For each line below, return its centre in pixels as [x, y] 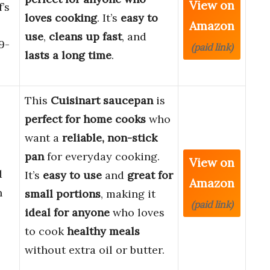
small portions [63, 194]
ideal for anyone [67, 213]
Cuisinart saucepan [102, 101]
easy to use [72, 175]
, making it [128, 194]
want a [43, 138]
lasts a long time [68, 55]
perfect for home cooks [85, 119]
